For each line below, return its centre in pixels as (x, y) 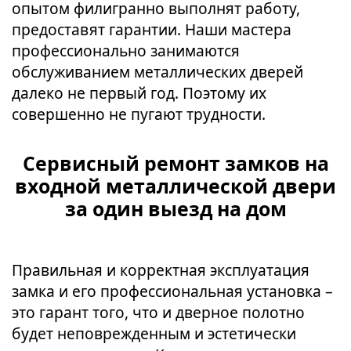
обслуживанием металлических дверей (157, 72)
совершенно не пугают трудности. (139, 114)
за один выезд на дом (175, 209)
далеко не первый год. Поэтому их (139, 93)
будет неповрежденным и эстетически (154, 334)
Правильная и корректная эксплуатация (161, 270)
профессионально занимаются (126, 51)
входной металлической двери (175, 186)
